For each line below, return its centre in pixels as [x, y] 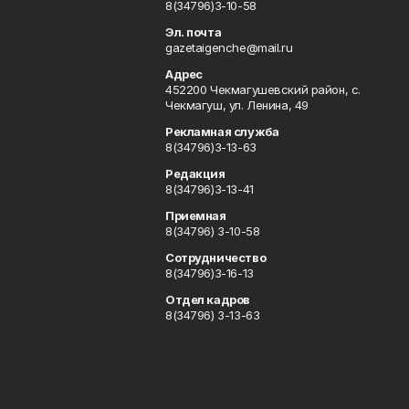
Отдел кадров [207, 299]
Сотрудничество [215, 257]
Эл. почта [193, 32]
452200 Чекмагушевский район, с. [262, 89]
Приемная [195, 215]
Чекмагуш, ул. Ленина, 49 [236, 105]
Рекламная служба [222, 131]
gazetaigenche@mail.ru [229, 47]
